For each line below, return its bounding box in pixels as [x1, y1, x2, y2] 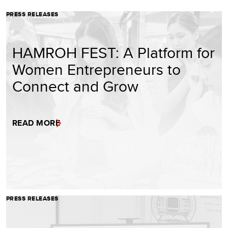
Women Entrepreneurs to [12, 58, 181, 80]
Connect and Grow [12, 75, 138, 97]
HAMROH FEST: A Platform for [12, 41, 215, 63]
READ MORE [12, 117, 61, 129]
